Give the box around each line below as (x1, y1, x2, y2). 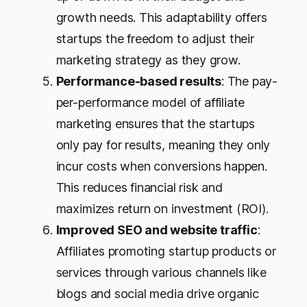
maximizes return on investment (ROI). (56, 201, 269, 216)
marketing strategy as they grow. (56, 52, 241, 67)
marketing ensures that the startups (56, 116, 256, 131)
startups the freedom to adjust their (56, 31, 254, 46)
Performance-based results (56, 73, 221, 88)
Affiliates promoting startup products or (56, 243, 277, 258)
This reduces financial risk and (56, 180, 223, 195)
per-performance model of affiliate (56, 95, 245, 110)
